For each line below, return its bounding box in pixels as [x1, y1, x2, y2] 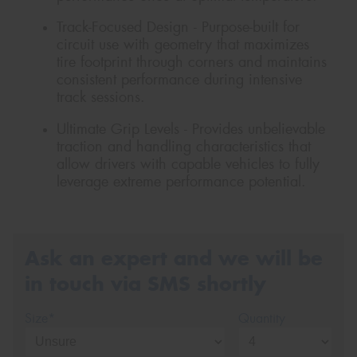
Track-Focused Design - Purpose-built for [57, 18, 300, 37]
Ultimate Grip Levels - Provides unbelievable [57, 120, 325, 139]
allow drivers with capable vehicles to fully [57, 155, 320, 174]
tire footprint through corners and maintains [57, 53, 327, 73]
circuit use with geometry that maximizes [57, 35, 309, 55]
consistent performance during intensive [57, 70, 302, 90]
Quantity [237, 310, 285, 328]
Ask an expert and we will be [25, 245, 323, 271]
